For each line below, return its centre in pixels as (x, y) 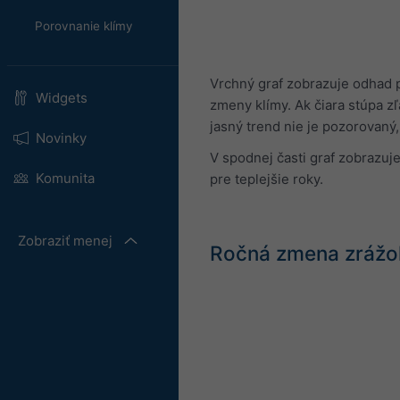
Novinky (61, 138)
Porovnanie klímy (83, 26)
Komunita (65, 178)
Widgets (61, 98)
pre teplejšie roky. (267, 179)
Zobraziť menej (65, 241)
